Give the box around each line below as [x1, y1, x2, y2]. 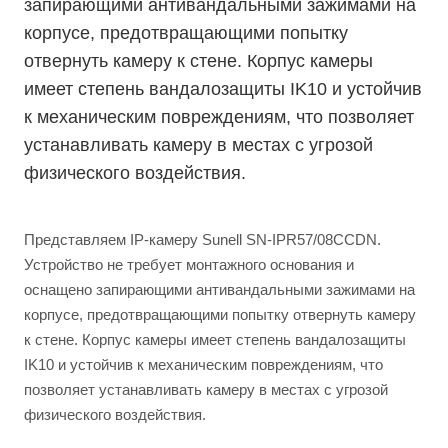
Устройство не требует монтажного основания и [24, 256, 354, 273]
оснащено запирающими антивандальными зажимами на [24, 281, 415, 298]
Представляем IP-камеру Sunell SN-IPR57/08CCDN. [24, 231, 381, 248]
